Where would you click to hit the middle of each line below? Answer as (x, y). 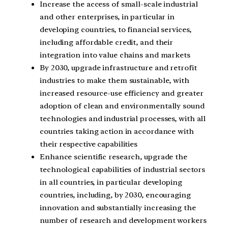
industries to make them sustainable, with (115, 80)
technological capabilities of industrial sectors (123, 169)
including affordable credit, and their (107, 42)
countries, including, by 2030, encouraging (115, 195)
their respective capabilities (89, 144)
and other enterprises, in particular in (107, 17)
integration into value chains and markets (115, 55)
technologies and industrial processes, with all (123, 118)
